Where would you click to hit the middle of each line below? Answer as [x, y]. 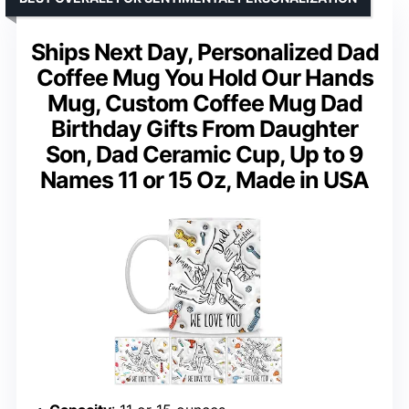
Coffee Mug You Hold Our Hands [204, 77]
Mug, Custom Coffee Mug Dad [204, 103]
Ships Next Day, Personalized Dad [204, 52]
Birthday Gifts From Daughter [204, 128]
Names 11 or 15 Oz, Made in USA [204, 179]
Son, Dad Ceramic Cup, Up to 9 [204, 154]
